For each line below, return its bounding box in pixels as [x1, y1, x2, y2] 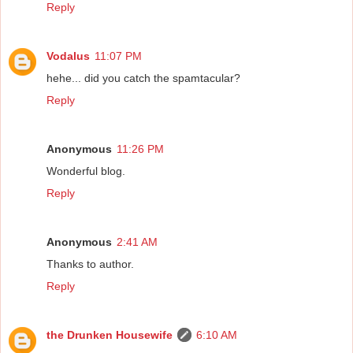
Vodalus [46, 50, 90, 63]
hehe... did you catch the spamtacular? [46, 72, 240, 85]
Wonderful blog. [46, 165, 125, 178]
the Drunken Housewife [46, 329, 173, 342]
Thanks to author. [46, 258, 134, 271]
